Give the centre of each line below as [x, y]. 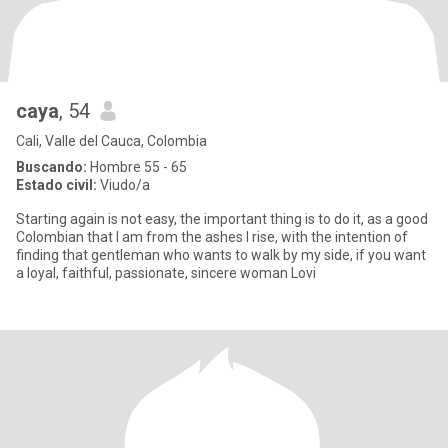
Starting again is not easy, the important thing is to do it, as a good [222, 219]
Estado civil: [56, 185]
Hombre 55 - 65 [137, 167]
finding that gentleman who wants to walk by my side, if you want [221, 255]
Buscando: [51, 167]
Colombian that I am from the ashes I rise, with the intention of [212, 237]
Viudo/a [123, 185]
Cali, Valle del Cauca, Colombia [111, 141]
